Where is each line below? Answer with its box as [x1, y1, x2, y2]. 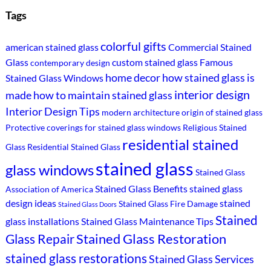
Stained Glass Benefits [94, 183, 188, 195]
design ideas [5, 197, 56, 209]
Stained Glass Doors [57, 200, 117, 209]
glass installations [5, 215, 79, 227]
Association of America [5, 184, 93, 195]
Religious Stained [182, 122, 247, 133]
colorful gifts [100, 39, 166, 54]
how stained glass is [162, 71, 255, 85]
